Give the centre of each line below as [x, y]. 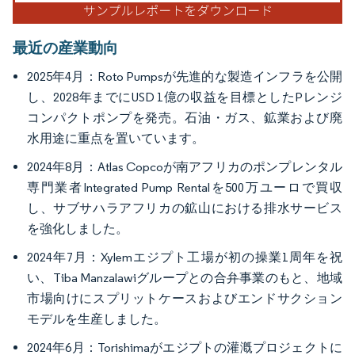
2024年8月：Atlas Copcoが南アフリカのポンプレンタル [185, 167]
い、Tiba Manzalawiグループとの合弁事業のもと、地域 [185, 278]
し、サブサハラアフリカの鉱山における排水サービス [185, 208]
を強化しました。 [78, 229]
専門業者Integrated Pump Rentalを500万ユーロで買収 [185, 188]
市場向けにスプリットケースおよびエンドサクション [185, 299]
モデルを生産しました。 [97, 319]
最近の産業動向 [65, 48]
